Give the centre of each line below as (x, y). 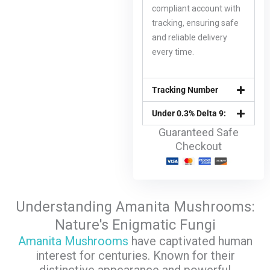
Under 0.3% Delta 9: (189, 114)
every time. (173, 52)
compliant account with (196, 8)
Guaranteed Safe (199, 133)
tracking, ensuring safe (196, 23)
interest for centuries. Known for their (135, 255)
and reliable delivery (190, 37)
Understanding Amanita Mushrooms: (135, 206)
